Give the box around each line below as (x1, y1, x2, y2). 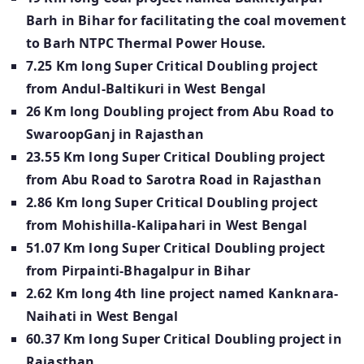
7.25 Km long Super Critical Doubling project (26, 57, 318, 76)
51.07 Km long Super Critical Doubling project (26, 239, 326, 258)
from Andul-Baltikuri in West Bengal (26, 80, 266, 98)
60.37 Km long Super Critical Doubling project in (26, 330, 342, 349)
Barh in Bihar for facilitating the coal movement (26, 11, 346, 30)
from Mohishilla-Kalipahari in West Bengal (26, 216, 308, 235)
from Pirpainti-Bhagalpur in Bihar (26, 262, 251, 280)
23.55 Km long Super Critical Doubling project (26, 148, 326, 167)
